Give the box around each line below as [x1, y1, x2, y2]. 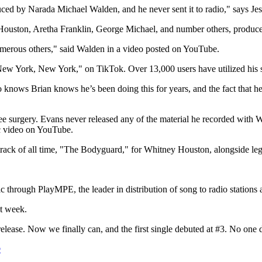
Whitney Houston [144, 144, 209, 155]
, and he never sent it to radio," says [118, 4, 251, 15]
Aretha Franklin [33, 24, 91, 35]
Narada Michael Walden [28, 4, 118, 15]
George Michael [96, 24, 156, 35]
